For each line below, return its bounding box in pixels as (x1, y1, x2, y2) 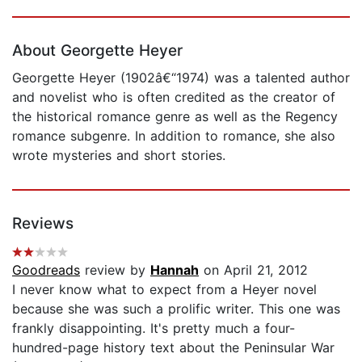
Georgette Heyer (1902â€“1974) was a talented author (12, 69, 350, 86)
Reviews (12, 213, 74, 233)
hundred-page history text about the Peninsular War (12, 339, 335, 356)
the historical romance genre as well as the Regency (12, 107, 338, 124)
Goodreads (12, 261, 80, 278)
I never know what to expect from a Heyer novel (12, 280, 317, 297)
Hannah (150, 261, 199, 278)
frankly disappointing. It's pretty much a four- (12, 319, 295, 336)
